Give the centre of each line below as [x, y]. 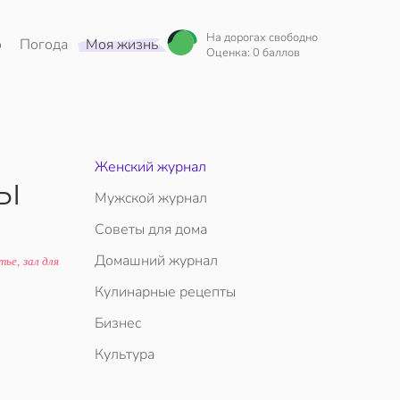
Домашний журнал [156, 261]
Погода [44, 44]
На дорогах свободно [262, 37]
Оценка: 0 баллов [253, 53]
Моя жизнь [122, 44]
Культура [125, 354]
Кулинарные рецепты [165, 292]
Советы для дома [151, 229]
